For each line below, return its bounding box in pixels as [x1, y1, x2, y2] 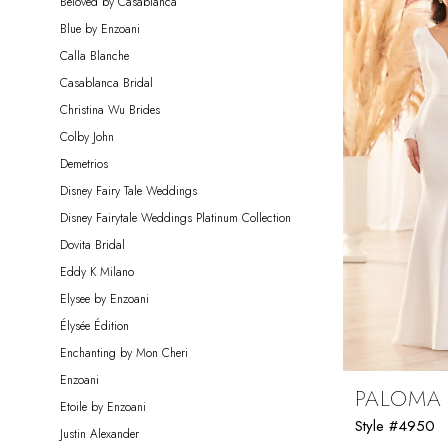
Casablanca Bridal [60, 73, 153, 92]
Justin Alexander [60, 424, 139, 443]
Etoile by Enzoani [60, 397, 146, 416]
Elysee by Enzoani [60, 289, 149, 308]
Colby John [60, 127, 114, 146]
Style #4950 [355, 414, 435, 437]
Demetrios [60, 154, 108, 173]
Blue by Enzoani [60, 19, 140, 38]
